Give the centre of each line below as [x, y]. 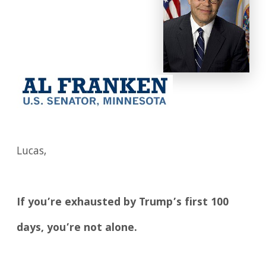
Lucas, [32, 152]
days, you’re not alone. [77, 229]
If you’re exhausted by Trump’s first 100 [123, 203]
